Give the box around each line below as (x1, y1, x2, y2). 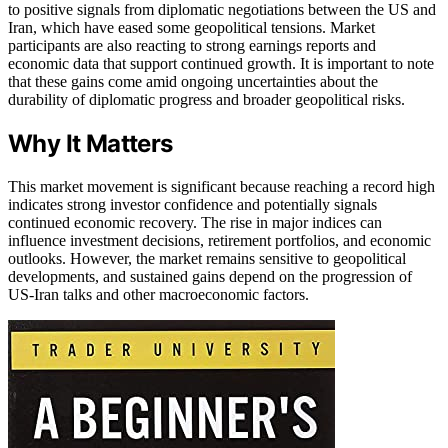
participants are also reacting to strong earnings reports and (8, 36, 376, 54)
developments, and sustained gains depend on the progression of (8, 267, 412, 285)
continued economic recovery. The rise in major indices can (8, 213, 382, 231)
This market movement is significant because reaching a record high (8, 177, 435, 195)
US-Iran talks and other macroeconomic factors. (8, 285, 309, 303)
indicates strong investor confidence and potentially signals (8, 195, 377, 213)
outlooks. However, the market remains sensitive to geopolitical (8, 249, 406, 267)
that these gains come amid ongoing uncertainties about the (8, 72, 378, 90)
